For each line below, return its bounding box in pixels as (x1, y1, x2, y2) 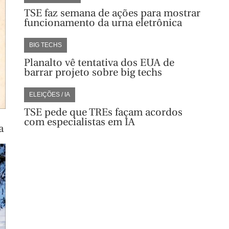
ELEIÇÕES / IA (29, 90, 70, 98)
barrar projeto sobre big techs (24, 66, 162, 78)
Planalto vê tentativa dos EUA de (24, 56, 174, 68)
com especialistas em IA (24, 116, 135, 128)
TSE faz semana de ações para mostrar (24, 7, 200, 19)
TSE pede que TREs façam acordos (24, 106, 182, 118)
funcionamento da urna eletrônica (24, 16, 182, 29)
